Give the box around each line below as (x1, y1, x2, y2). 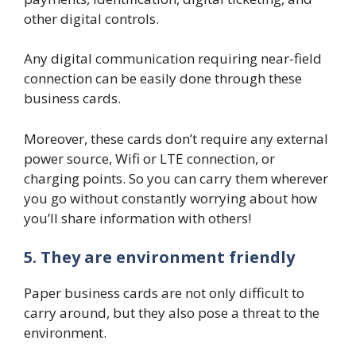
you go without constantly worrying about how (24, 188, 317, 207)
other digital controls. (24, 9, 162, 28)
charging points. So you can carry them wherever (24, 168, 328, 188)
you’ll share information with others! (24, 208, 251, 227)
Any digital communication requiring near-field (24, 49, 322, 68)
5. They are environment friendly (24, 246, 295, 269)
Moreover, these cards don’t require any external (24, 129, 328, 148)
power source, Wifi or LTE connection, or (24, 149, 275, 168)
